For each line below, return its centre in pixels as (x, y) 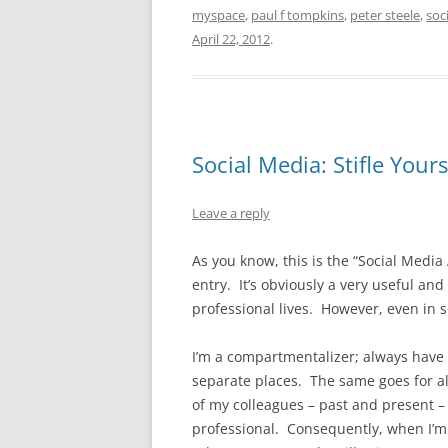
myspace (218, 15)
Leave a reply (231, 213)
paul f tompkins (297, 15)
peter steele (385, 15)
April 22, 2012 (231, 39)
